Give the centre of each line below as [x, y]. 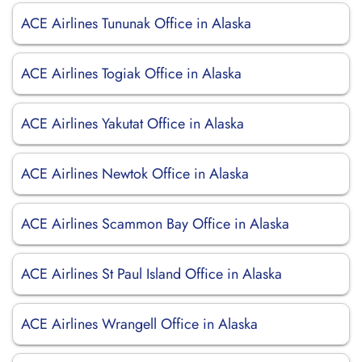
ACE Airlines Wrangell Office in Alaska [139, 324]
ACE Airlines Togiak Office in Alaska [131, 74]
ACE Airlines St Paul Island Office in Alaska [152, 274]
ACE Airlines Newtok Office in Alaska [135, 174]
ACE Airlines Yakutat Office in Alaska [133, 124]
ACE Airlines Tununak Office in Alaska [136, 23]
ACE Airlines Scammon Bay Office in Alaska [155, 224]
